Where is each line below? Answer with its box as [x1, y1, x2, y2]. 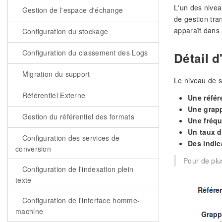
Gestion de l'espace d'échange [20, 5, 123, 15]
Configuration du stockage [20, 26, 109, 36]
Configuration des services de [20, 133, 120, 143]
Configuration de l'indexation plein [20, 164, 134, 174]
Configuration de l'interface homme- [20, 195, 140, 205]
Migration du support [20, 69, 90, 79]
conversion [15, 144, 51, 154]
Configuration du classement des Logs [20, 48, 148, 57]
